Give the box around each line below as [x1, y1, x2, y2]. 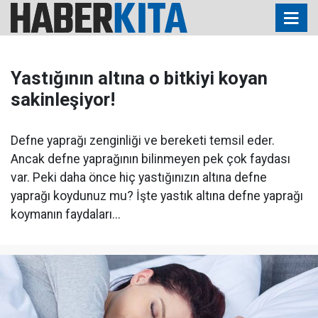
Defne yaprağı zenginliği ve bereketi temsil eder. [11, 133, 275, 148]
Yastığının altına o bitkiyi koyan [11, 67, 268, 89]
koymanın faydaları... [11, 207, 121, 221]
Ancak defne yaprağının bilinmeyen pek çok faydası [11, 152, 290, 166]
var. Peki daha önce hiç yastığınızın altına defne [11, 170, 267, 185]
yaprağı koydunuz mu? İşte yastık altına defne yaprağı [11, 189, 303, 203]
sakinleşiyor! [11, 89, 115, 110]
